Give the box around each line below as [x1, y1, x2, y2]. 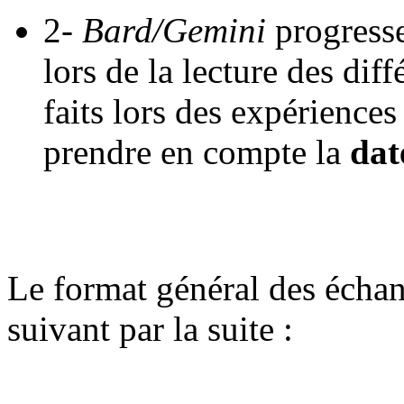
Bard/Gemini [82, 10, 266, 50]
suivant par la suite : [7, 308, 293, 348]
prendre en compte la [43, 132, 350, 171]
